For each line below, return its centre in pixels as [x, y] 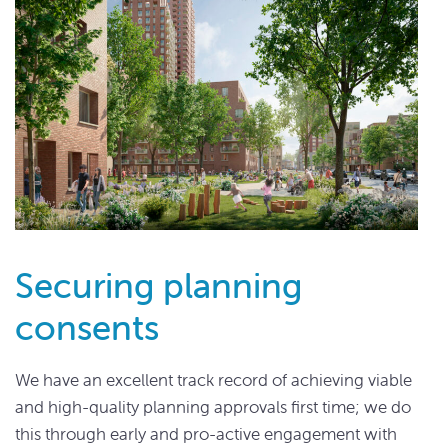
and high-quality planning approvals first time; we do [213, 406]
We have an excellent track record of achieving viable [213, 379]
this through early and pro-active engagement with [206, 433]
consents [87, 328]
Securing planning [158, 286]
